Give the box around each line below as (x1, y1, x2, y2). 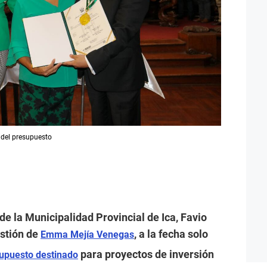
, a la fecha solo (134, 227, 208, 240)
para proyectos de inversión (78, 247, 214, 260)
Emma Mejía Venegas (41, 228, 134, 240)
